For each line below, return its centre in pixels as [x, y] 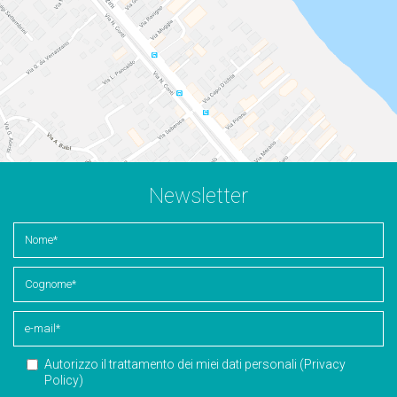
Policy [62, 380]
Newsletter [198, 195]
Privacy [325, 364]
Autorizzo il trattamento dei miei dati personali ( [174, 364]
